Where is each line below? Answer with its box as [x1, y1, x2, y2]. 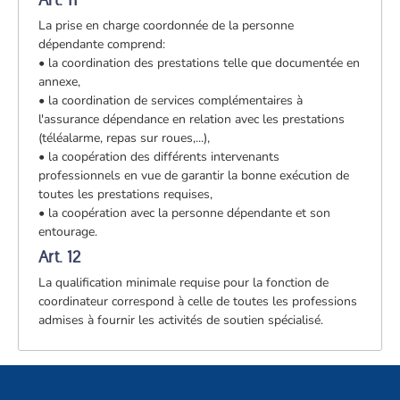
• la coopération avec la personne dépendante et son [38, 204, 331, 221]
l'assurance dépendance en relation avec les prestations [38, 110, 346, 128]
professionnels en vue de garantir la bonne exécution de [38, 166, 350, 184]
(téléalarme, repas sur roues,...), [38, 129, 211, 146]
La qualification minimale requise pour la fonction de [38, 273, 329, 291]
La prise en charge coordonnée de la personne [38, 16, 295, 34]
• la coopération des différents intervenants [38, 147, 280, 165]
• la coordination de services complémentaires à [38, 91, 304, 109]
